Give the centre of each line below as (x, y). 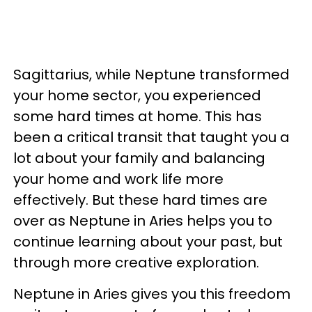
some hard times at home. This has (138, 116)
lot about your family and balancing (139, 158)
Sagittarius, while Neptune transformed (151, 75)
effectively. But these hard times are (140, 200)
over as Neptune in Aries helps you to (143, 221)
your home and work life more (118, 179)
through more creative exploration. (138, 263)
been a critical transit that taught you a (151, 137)
